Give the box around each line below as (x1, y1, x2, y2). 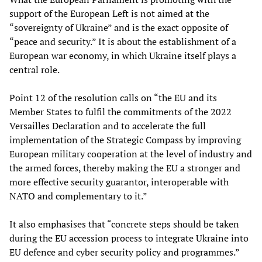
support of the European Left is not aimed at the (9, 6, 209, 20)
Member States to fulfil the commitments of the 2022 (9, 105, 232, 118)
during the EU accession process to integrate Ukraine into (9, 231, 249, 244)
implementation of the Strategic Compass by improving (9, 133, 241, 146)
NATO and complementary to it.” (9, 189, 147, 202)
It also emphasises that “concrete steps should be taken (9, 217, 239, 230)
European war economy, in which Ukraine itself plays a (9, 49, 236, 62)
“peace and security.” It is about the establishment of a (9, 35, 236, 48)
